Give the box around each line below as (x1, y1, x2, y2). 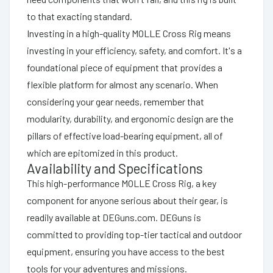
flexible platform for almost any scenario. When (27, 78, 218, 90)
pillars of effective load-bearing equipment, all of (27, 129, 223, 141)
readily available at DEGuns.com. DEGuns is (27, 211, 201, 223)
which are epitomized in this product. (27, 146, 178, 158)
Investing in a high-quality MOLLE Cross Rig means (27, 27, 231, 39)
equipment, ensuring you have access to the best (27, 245, 225, 257)
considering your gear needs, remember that (27, 95, 204, 107)
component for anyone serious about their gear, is (27, 194, 228, 206)
